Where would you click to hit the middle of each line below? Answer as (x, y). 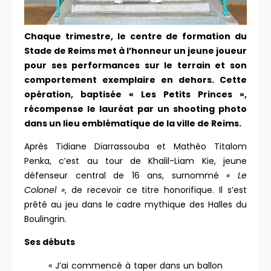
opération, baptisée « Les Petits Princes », (135, 94)
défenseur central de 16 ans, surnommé (126, 176)
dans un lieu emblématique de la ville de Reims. (133, 123)
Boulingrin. (45, 219)
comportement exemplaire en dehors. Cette (135, 80)
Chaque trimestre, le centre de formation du (135, 36)
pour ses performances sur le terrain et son (135, 65)
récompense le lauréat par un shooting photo (135, 109)
